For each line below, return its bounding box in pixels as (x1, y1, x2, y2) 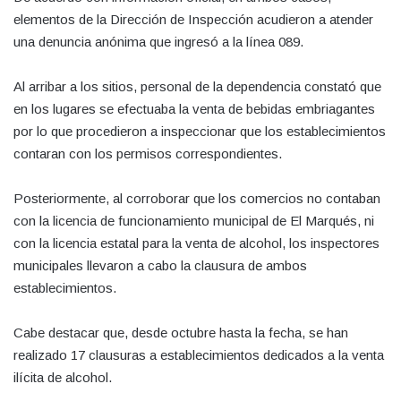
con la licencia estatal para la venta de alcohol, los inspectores (13, 235, 380, 251)
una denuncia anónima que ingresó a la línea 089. (13, 33, 303, 49)
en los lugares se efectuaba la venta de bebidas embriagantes (13, 100, 375, 116)
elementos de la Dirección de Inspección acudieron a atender (13, 11, 373, 27)
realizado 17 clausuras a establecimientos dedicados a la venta (13, 346, 384, 363)
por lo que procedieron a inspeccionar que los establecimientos (13, 123, 386, 139)
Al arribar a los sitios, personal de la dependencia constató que (13, 78, 381, 94)
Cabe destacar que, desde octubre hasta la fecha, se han (13, 324, 348, 340)
